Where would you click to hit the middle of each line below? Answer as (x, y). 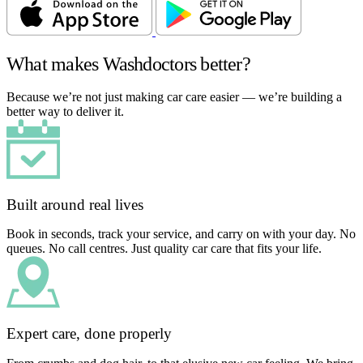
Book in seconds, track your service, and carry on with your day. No (181, 234)
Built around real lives (75, 204)
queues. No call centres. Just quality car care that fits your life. (164, 249)
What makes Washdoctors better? (128, 64)
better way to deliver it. (65, 111)
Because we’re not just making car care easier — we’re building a (174, 96)
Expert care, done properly (89, 333)
